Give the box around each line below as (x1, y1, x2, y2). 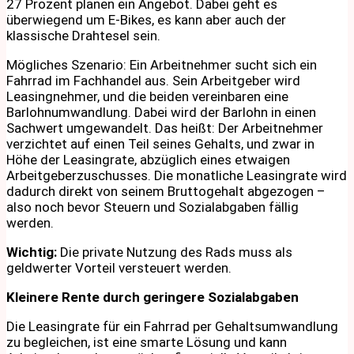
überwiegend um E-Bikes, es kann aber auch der (6, 11, 286, 28)
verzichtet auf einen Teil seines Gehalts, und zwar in (6, 135, 314, 152)
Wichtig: (6, 243, 57, 260)
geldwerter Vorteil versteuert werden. (6, 259, 232, 276)
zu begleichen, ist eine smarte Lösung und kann (6, 333, 287, 350)
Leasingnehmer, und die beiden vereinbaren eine (6, 88, 288, 104)
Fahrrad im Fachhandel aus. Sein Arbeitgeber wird (6, 72, 300, 88)
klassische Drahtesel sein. (6, 27, 160, 43)
